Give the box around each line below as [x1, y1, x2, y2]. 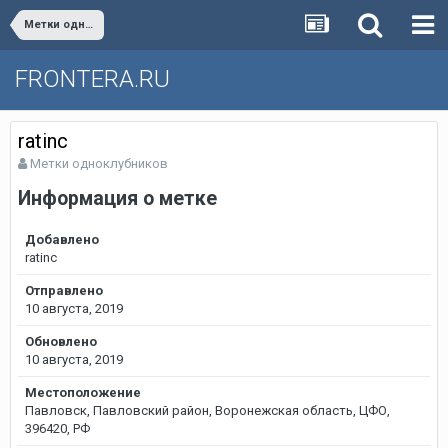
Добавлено [25, 232, 99, 248]
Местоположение [25, 385, 141, 401]
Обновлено [25, 334, 97, 350]
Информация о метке [18, 187, 217, 211]
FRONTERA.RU [15, 65, 170, 93]
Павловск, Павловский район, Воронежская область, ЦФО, [25, 403, 390, 419]
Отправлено [25, 283, 103, 299]
